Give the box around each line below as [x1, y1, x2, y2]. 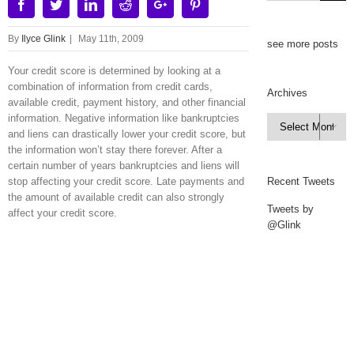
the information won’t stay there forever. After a [8, 143, 222, 156]
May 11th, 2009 [78, 32, 144, 44]
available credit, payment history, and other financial [8, 96, 246, 108]
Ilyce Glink [21, 32, 66, 44]
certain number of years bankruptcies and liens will [8, 159, 239, 171]
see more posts [266, 38, 338, 51]
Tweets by [266, 203, 314, 216]
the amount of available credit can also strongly [8, 190, 224, 203]
